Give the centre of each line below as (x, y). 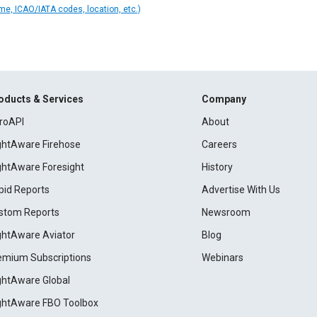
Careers (219, 144)
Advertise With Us (241, 190)
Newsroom (226, 212)
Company (224, 99)
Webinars (222, 258)
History (217, 167)
